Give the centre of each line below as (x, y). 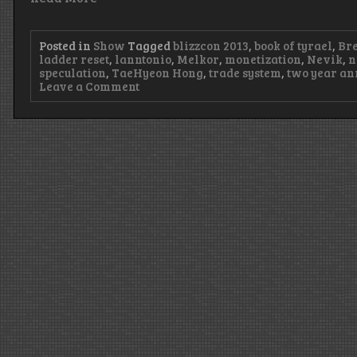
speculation (73, 72)
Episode (161, 98)
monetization (263, 59)
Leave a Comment (90, 86)
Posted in (67, 45)
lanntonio (143, 59)
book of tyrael (294, 45)
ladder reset (75, 59)
